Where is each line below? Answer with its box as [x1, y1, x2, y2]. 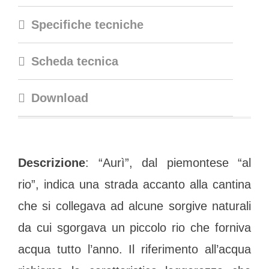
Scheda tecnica [31, 55, 118, 68]
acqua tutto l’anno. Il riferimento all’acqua [18, 243, 251, 256]
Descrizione [18, 156, 85, 170]
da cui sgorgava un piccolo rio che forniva [18, 221, 251, 235]
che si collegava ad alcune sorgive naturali [18, 199, 251, 213]
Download [31, 91, 88, 105]
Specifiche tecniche [31, 18, 144, 32]
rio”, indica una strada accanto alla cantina [18, 178, 251, 192]
